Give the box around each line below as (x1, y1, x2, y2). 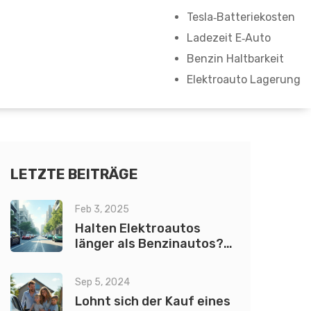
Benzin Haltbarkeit (187, 52, 284, 65)
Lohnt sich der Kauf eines (75, 294, 230, 309)
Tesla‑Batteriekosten (187, 10, 295, 24)
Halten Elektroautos (75, 221, 201, 236)
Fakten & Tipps (75, 251, 167, 267)
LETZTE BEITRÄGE (10, 166, 138, 183)
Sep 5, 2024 (75, 276, 130, 288)
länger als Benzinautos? (75, 236, 224, 251)
